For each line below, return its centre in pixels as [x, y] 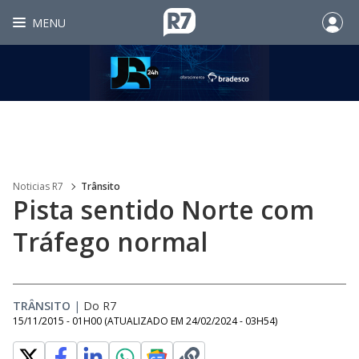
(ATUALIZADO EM [145, 321]
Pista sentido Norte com [163, 210]
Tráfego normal [110, 242]
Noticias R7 [38, 186]
